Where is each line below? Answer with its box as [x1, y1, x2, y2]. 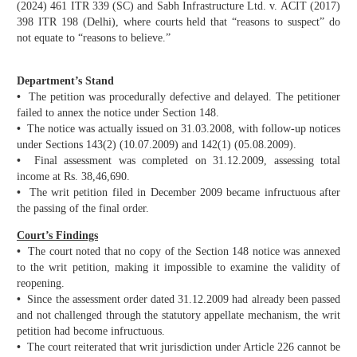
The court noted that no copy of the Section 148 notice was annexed [24, 245, 341, 258]
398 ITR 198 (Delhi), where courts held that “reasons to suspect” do [17, 16, 340, 29]
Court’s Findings [17, 229, 98, 242]
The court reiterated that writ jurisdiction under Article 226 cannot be [24, 341, 340, 354]
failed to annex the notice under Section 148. [17, 107, 219, 120]
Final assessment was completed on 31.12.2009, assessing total [27, 155, 341, 167]
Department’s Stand [17, 75, 114, 88]
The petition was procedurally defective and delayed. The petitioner [25, 91, 340, 104]
